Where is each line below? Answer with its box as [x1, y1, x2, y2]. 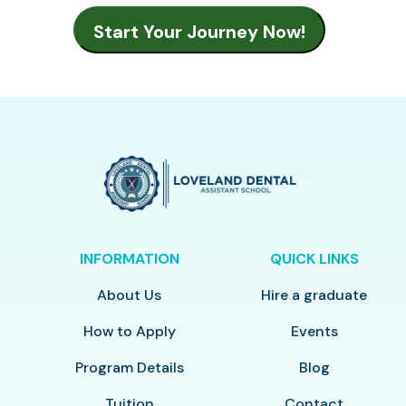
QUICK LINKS [269, 248, 359, 268]
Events [290, 321, 338, 341]
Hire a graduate [261, 285, 368, 304]
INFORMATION [79, 248, 179, 268]
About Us [97, 285, 162, 304]
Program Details [74, 357, 184, 377]
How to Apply [82, 321, 176, 341]
